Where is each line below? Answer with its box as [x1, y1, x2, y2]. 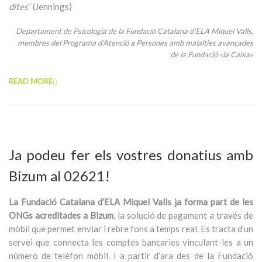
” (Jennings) [28, 1, 72, 12]
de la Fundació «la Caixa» [170, 50, 253, 59]
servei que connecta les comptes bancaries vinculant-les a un [9, 237, 253, 247]
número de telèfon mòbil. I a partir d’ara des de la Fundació [9, 250, 253, 261]
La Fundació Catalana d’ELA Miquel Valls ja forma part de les [9, 196, 253, 207]
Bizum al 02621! [9, 167, 110, 184]
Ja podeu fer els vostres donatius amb [9, 146, 253, 163]
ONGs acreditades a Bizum [9, 210, 113, 220]
